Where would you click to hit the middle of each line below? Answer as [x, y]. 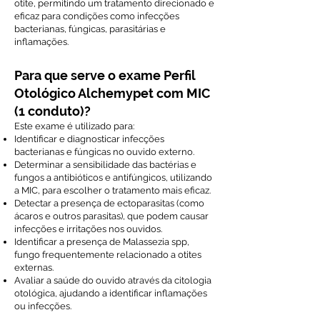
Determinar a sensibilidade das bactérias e [105, 165]
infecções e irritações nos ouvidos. [88, 229]
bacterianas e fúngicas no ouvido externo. [104, 152]
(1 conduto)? [52, 111]
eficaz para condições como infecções [97, 16]
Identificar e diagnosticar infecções [89, 139]
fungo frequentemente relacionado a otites [108, 255]
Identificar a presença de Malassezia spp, [102, 242]
